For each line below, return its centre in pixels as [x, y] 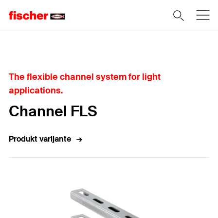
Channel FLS [53, 111]
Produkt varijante [40, 139]
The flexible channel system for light [85, 77]
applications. [36, 91]
